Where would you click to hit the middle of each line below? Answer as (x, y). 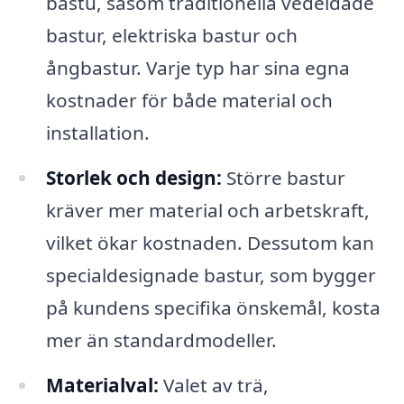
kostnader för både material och (189, 101)
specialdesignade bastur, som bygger (211, 275)
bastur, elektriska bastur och (171, 36)
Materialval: (102, 386)
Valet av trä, (213, 386)
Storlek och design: (133, 178)
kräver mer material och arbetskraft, (207, 211)
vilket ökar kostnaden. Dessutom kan (210, 243)
